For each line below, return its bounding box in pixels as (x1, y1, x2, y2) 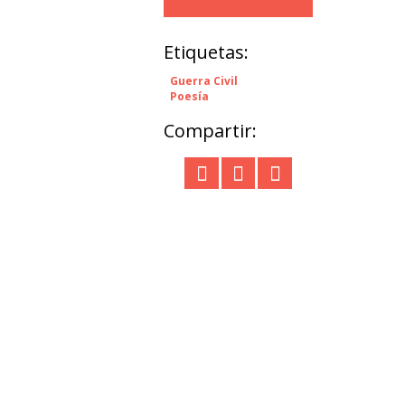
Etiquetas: (164, 40, 249, 64)
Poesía (170, 89, 209, 104)
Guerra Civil (170, 73, 238, 89)
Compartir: (164, 118, 257, 143)
